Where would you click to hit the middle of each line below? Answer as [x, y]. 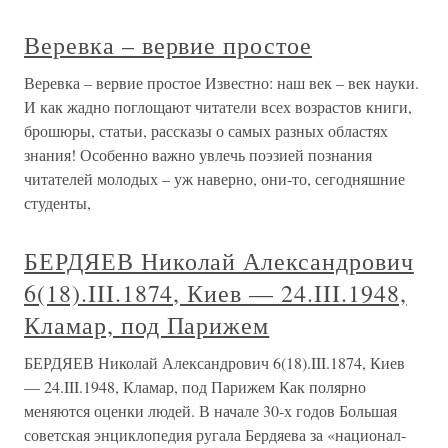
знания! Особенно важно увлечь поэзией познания [198, 154]
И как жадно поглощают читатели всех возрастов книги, [218, 106]
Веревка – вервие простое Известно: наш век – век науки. [221, 82]
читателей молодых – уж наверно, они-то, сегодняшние [214, 178]
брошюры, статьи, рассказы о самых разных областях [206, 130]
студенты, [57, 202]
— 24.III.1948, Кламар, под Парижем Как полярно [195, 386]
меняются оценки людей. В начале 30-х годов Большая [210, 410]
